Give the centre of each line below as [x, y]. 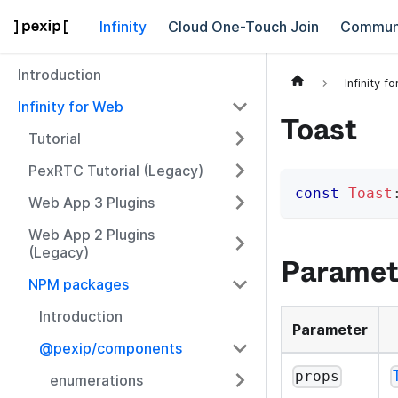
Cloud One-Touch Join [243, 27]
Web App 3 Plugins [92, 203]
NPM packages [79, 284]
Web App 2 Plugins [92, 235]
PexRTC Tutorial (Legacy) [116, 171]
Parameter [330, 330]
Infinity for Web [71, 107]
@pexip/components [111, 348]
